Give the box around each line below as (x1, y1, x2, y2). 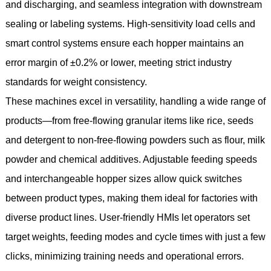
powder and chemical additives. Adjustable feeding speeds (5, 154, 257, 165)
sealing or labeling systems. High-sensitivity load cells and (5, 18, 255, 29)
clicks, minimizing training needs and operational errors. (5, 250, 244, 261)
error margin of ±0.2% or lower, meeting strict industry (5, 57, 232, 68)
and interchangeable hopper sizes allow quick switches (5, 173, 242, 184)
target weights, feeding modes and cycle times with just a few (5, 231, 266, 242)
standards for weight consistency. (5, 76, 147, 87)
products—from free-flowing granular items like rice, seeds (5, 115, 253, 126)
